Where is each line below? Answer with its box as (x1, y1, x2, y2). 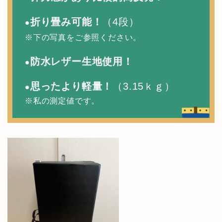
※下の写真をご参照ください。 (25, 33, 142, 42)
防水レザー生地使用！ (30, 55, 133, 67)
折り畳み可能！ (30, 16, 103, 27)
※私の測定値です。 (25, 96, 100, 105)
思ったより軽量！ (30, 80, 113, 92)
